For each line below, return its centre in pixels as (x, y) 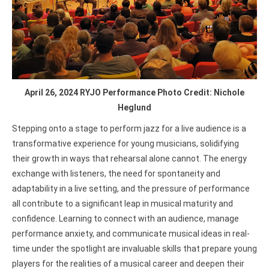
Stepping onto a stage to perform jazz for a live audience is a (129, 128)
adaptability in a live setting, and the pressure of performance (131, 188)
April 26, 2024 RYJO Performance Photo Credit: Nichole (134, 92)
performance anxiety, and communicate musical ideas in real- (131, 233)
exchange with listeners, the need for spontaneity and (116, 173)
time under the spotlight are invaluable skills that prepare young (134, 248)
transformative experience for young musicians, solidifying (125, 143)
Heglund (134, 107)
